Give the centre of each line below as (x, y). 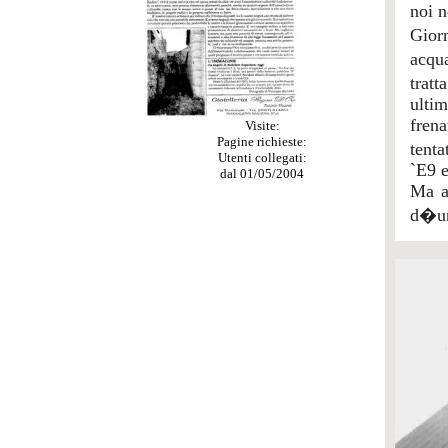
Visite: (262, 125)
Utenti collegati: (262, 157)
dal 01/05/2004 (262, 173)
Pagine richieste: (262, 141)
